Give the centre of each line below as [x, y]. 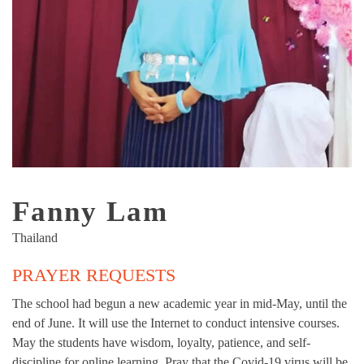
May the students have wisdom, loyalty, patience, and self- [161, 342]
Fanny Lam [90, 211]
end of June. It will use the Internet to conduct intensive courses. [176, 323]
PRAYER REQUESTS [94, 275]
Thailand [35, 237]
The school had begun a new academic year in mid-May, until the [180, 303]
